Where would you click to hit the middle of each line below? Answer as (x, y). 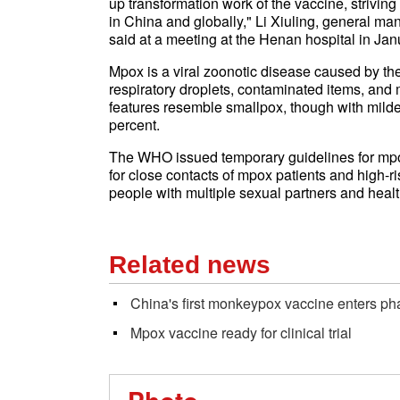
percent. (134, 125)
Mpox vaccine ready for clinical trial (241, 333)
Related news (190, 265)
